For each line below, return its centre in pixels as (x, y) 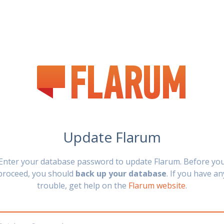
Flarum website (157, 186)
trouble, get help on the (83, 186)
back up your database (121, 174)
